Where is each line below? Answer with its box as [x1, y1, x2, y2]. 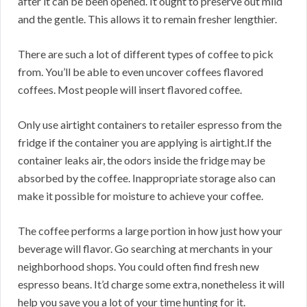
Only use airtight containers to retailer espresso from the [18, 118, 282, 132]
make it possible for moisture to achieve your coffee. [18, 189, 263, 203]
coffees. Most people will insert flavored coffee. [18, 83, 242, 97]
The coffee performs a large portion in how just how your [18, 224, 282, 238]
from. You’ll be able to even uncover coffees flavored [18, 65, 263, 79]
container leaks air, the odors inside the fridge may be [18, 153, 265, 167]
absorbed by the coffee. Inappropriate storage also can [18, 171, 275, 185]
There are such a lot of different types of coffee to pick [18, 47, 273, 61]
